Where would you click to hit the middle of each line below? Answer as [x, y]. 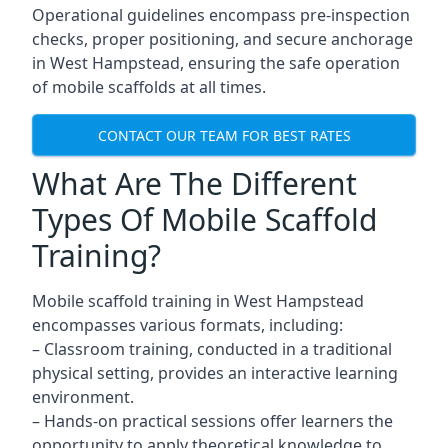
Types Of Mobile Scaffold [204, 219]
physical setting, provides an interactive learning [215, 373]
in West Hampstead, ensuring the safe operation [216, 63]
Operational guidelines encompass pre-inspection [221, 15]
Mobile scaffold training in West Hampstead [198, 301]
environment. [83, 397]
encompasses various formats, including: [187, 325]
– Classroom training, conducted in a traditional [212, 349]
